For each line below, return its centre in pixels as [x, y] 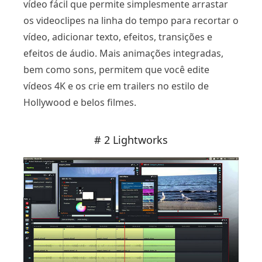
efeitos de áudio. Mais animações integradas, [123, 53]
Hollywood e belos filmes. [80, 102]
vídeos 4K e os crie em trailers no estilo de [116, 86]
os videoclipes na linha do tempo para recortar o [131, 20]
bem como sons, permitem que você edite [116, 69]
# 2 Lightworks [131, 139]
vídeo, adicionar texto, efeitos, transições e [118, 37]
